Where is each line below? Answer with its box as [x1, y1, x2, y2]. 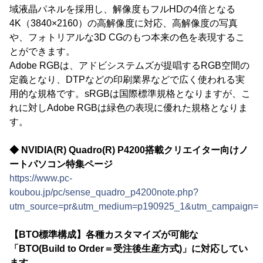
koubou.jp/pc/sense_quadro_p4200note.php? [9, 187, 198, 197]
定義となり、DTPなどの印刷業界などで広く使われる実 [9, 74, 245, 85]
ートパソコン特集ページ [9, 159, 113, 169]
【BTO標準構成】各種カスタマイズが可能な [9, 229, 198, 240]
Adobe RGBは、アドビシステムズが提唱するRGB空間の [9, 60, 249, 70]
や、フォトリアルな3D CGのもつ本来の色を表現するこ [9, 32, 245, 42]
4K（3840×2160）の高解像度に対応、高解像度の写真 [9, 18, 238, 28]
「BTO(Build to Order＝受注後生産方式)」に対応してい [9, 243, 248, 254]
